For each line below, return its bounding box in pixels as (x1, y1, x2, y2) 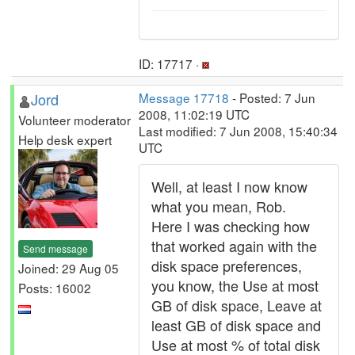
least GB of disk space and (151, 315, 321, 335)
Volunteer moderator (18, 111, 131, 128)
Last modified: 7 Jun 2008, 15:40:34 (139, 122, 338, 139)
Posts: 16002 (18, 278, 91, 296)
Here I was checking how (151, 216, 310, 236)
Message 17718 (139, 89, 229, 106)
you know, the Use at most (151, 275, 319, 296)
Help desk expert (18, 131, 112, 148)
